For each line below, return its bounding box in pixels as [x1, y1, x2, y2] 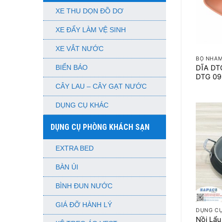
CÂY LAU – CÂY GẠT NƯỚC [55, 83, 147, 90]
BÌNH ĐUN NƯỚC [55, 182, 112, 190]
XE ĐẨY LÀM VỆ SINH [55, 26, 126, 34]
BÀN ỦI [55, 164, 78, 171]
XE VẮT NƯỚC [55, 45, 104, 53]
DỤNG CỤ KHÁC [55, 102, 109, 109]
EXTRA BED [55, 145, 94, 152]
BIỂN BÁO [55, 64, 88, 71]
